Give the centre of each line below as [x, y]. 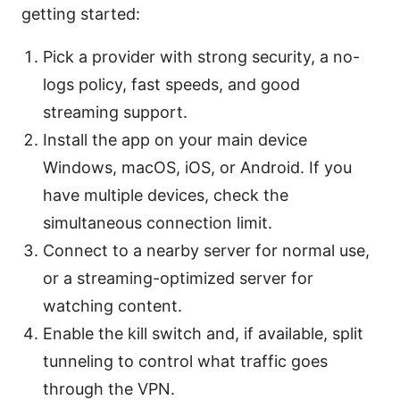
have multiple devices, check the [166, 196]
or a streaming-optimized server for [178, 279]
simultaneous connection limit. [158, 223]
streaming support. [115, 112]
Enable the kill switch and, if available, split [203, 334]
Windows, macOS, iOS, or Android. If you [197, 168]
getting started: [81, 14]
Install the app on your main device [175, 140]
